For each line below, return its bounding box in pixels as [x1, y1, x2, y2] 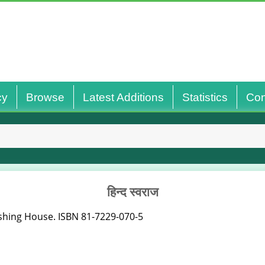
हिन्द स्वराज [106, 183, 159, 200]
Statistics [182, 91, 228, 104]
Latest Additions [82, 91, 164, 104]
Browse [25, 91, 64, 104]
